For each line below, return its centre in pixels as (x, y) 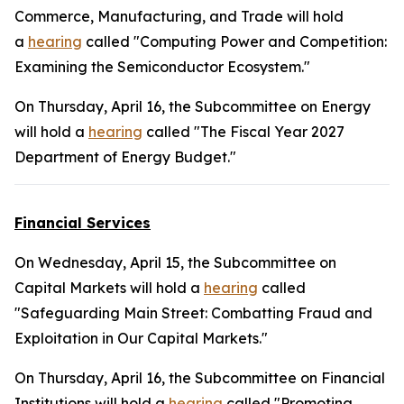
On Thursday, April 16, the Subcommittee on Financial (200, 378)
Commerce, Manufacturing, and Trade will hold (179, 16)
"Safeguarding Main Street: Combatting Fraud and (193, 313)
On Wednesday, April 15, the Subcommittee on (175, 262)
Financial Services (83, 223)
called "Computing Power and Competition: (234, 41)
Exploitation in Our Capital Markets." (141, 338)
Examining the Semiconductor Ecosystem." (162, 67)
